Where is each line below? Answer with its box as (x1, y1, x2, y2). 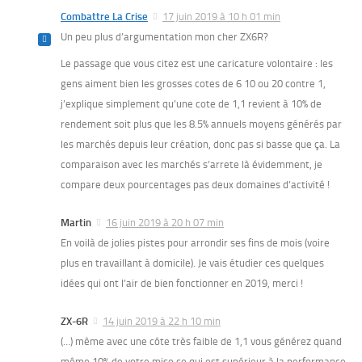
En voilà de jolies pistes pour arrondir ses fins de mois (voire (61, 237, 330, 250)
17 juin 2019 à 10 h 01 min (162, 11, 280, 23)
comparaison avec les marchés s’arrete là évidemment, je (61, 158, 322, 171)
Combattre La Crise (61, 11, 148, 23)
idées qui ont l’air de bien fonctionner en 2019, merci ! (61, 277, 303, 290)
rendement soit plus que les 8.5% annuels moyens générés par (61, 118, 342, 131)
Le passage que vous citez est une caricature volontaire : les (61, 57, 333, 70)
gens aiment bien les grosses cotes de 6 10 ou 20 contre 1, (61, 78, 326, 90)
